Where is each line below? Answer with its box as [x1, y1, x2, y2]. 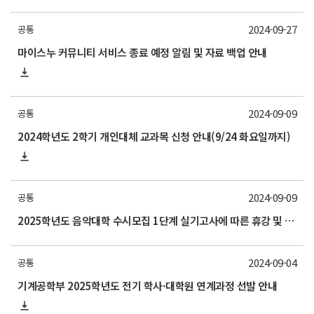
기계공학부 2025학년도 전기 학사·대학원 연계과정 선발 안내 [18, 278, 277, 293]
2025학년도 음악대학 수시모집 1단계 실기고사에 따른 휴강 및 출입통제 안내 [285, 213, 294, 228]
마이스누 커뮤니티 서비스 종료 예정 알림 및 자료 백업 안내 [18, 45, 267, 60]
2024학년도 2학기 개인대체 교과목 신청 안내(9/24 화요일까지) [18, 129, 290, 144]
